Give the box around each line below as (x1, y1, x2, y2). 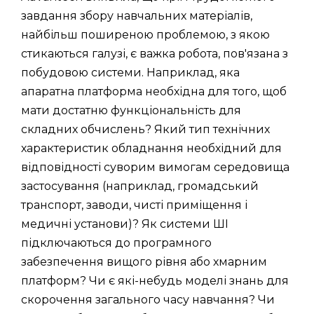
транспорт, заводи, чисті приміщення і (21, 198, 247, 212)
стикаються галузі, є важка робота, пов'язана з (21, 46, 288, 60)
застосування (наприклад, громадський (21, 179, 259, 193)
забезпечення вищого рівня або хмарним (21, 254, 267, 268)
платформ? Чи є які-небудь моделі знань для (21, 273, 289, 287)
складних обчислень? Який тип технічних (21, 122, 270, 136)
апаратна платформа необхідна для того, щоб (21, 84, 287, 98)
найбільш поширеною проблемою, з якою (21, 27, 270, 41)
